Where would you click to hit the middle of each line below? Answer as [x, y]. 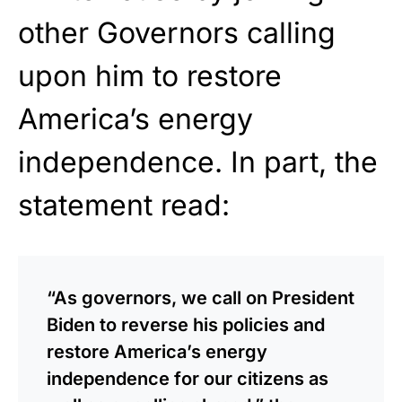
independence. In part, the [198, 162]
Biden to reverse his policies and [186, 324]
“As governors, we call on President [201, 297]
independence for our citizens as [188, 378]
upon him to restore [150, 75]
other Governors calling [177, 32]
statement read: [124, 205]
